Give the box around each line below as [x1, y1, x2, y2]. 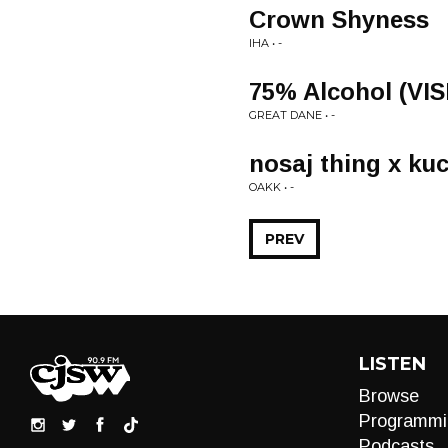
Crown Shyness [249, 6, 429, 33]
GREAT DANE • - [249, 108, 335, 122]
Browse [358, 386, 419, 406]
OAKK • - [249, 180, 294, 194]
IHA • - [249, 36, 282, 50]
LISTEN [358, 353, 426, 375]
